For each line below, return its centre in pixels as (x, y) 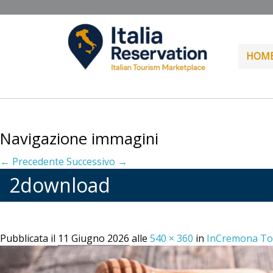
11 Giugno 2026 (94, 238)
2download (60, 185)
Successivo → (97, 161)
